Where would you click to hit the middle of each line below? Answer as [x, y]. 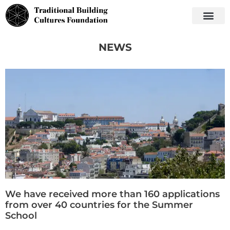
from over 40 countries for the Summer [99, 205]
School [21, 216]
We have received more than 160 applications [112, 194]
